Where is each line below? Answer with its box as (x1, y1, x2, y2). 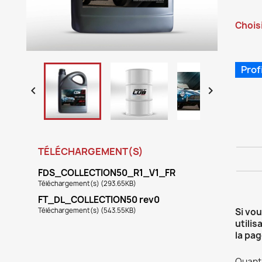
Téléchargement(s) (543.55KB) (38, 205, 136, 215)
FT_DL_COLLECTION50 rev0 (38, 193, 160, 206)
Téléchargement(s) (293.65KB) (38, 178, 136, 188)
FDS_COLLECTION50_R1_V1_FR (38, 166, 175, 179)
